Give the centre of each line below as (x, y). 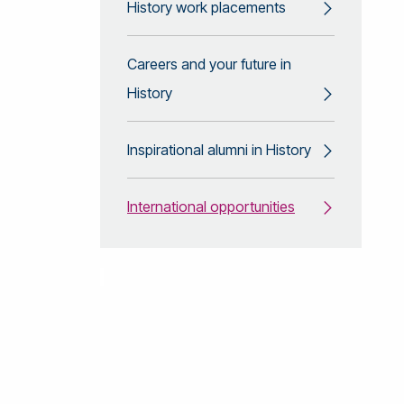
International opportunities (211, 206)
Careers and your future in (209, 64)
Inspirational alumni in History (219, 149)
